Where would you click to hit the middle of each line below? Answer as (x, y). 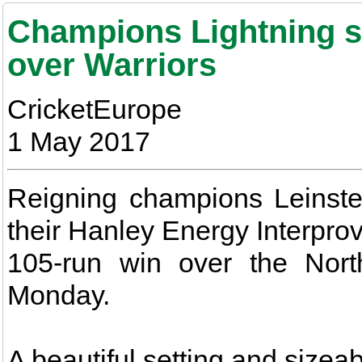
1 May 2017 (79, 141)
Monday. (59, 295)
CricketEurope (95, 109)
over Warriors (112, 65)
